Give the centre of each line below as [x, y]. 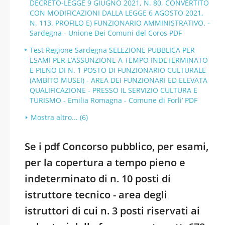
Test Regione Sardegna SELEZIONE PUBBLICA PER [112, 50]
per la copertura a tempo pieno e [105, 162]
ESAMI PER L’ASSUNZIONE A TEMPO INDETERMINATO [119, 60]
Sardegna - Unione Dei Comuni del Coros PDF [106, 33]
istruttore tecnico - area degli [96, 195]
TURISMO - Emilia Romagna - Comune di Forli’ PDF [114, 100]
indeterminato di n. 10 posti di [98, 179]
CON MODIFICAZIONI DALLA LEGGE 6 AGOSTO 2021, [117, 13]
